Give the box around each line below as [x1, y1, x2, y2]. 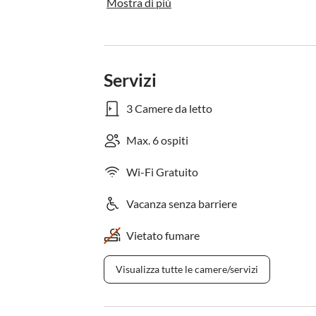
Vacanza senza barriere [126, 197, 237, 210]
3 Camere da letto [126, 102, 212, 115]
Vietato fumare [126, 229, 200, 242]
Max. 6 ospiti [126, 133, 188, 147]
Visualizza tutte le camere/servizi [116, 263, 258, 275]
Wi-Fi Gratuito [126, 165, 198, 178]
